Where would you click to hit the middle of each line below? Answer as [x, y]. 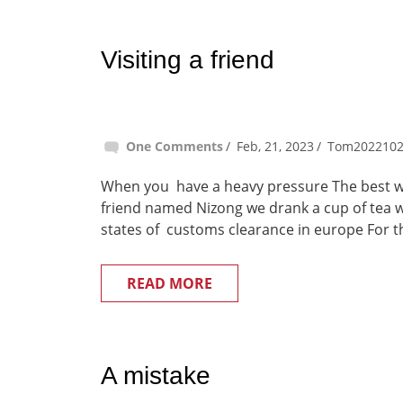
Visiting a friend [188, 60]
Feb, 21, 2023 [275, 146]
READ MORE [170, 283]
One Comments [175, 146]
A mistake [156, 376]
